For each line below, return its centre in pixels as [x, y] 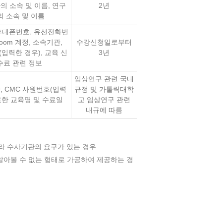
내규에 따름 [104, 110]
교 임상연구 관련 [104, 100]
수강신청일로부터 [104, 42]
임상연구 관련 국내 [104, 79]
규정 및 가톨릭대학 [104, 89]
